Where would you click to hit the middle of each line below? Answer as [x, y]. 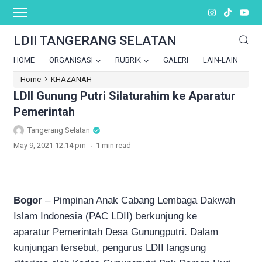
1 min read [113, 145]
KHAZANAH [71, 79]
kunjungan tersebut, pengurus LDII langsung [110, 247]
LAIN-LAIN [220, 60]
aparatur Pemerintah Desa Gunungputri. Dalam [116, 232]
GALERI [176, 60]
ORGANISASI [71, 60]
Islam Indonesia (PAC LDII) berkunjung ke [105, 216]
